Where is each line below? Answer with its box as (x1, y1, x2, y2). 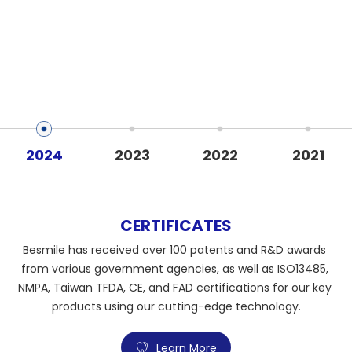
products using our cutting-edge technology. (51, 299, 301, 315)
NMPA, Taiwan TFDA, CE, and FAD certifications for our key (17, 280, 332, 296)
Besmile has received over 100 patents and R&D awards (23, 242, 326, 258)
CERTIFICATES (120, 214, 232, 237)
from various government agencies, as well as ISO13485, (20, 261, 328, 277)
